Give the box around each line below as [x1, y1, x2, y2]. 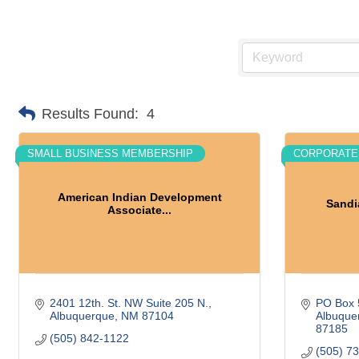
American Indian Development [57, 190, 222, 204]
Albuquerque [49, 309, 115, 322]
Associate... [107, 203, 171, 216]
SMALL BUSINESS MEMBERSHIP [27, 147, 193, 159]
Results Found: [42, 105, 139, 122]
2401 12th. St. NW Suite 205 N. [49, 296, 208, 309]
